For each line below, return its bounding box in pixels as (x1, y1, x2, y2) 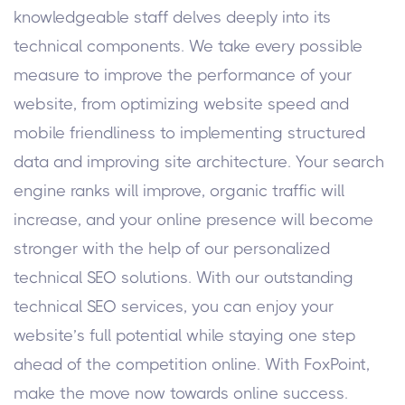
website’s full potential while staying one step (14, 326, 355, 345)
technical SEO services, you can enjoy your (14, 297, 334, 316)
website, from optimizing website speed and (14, 95, 349, 114)
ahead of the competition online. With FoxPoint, (14, 355, 370, 374)
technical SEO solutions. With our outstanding (14, 268, 353, 287)
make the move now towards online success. (14, 384, 348, 403)
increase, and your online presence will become (14, 211, 373, 230)
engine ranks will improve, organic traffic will (14, 182, 344, 201)
